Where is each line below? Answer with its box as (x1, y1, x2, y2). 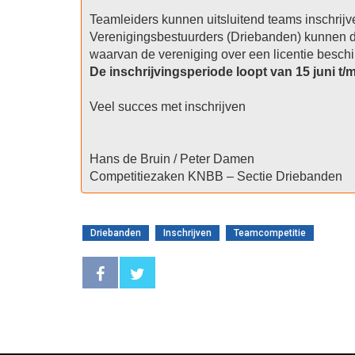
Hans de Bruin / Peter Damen (89, 151, 254, 166)
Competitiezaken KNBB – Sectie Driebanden (89, 169, 342, 183)
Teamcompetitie (234, 227, 306, 239)
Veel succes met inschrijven (89, 99, 246, 113)
